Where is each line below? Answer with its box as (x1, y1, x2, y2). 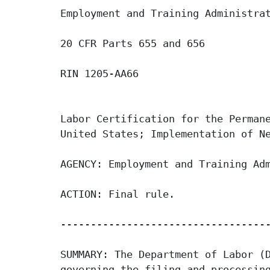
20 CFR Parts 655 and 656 (60, 37, 205, 50)
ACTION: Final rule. (60, 188, 175, 201)
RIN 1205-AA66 (60, 67, 139, 80)
